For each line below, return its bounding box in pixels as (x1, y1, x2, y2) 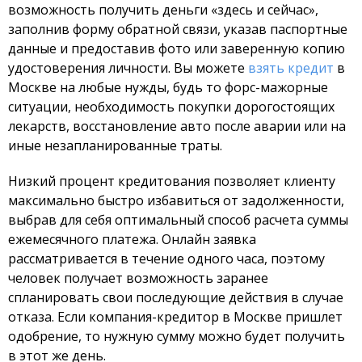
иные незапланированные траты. (8, 137, 222, 154)
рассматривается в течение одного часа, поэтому (8, 250, 325, 267)
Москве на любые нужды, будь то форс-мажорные (8, 78, 328, 96)
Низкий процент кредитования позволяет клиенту (8, 172, 335, 190)
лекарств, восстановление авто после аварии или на (8, 117, 346, 135)
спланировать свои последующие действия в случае (8, 288, 343, 306)
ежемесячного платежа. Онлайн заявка (8, 230, 256, 248)
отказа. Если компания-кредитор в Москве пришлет (8, 308, 343, 326)
